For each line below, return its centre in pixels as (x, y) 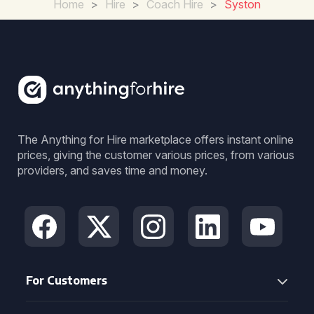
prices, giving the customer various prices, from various (156, 155)
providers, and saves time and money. (112, 170)
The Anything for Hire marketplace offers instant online (156, 139)
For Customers (67, 280)
